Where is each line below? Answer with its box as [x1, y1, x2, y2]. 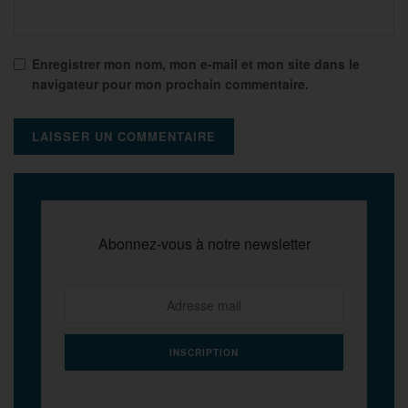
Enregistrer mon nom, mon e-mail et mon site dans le [32, 54, 360, 73]
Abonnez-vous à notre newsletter [97, 232, 311, 254]
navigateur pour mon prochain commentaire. [32, 74, 309, 93]
